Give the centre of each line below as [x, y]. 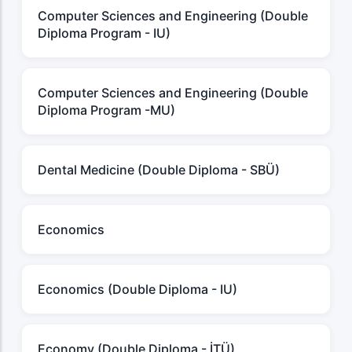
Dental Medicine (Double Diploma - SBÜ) [159, 170]
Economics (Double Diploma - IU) [137, 290]
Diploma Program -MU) [106, 110]
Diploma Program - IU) [104, 33]
